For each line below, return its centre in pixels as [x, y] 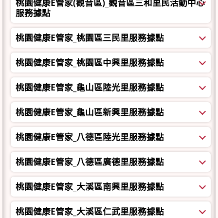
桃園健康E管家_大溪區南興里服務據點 [90, 187]
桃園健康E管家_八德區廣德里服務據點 [90, 162]
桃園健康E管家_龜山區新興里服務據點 [90, 112]
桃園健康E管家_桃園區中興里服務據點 [90, 63]
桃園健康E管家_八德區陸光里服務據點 [90, 137]
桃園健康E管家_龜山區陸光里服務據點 [90, 87]
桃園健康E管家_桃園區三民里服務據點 [90, 38]
